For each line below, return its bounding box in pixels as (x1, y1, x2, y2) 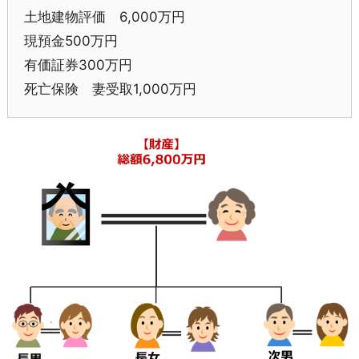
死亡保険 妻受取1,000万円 (23, 81, 196, 98)
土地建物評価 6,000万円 (23, 9, 185, 26)
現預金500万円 (23, 33, 118, 50)
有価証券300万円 (23, 57, 132, 74)
